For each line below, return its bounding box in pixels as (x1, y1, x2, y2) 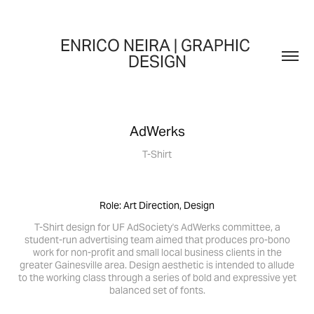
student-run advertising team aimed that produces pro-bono (24, 233, 290, 246)
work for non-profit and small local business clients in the (32, 246, 282, 259)
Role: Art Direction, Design (100, 199, 214, 212)
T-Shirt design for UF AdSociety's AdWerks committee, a (34, 221, 280, 233)
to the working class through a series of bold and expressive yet (18, 271, 296, 284)
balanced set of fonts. (109, 284, 205, 296)
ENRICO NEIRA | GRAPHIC (60, 35, 250, 56)
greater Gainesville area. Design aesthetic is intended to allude (20, 259, 294, 271)
